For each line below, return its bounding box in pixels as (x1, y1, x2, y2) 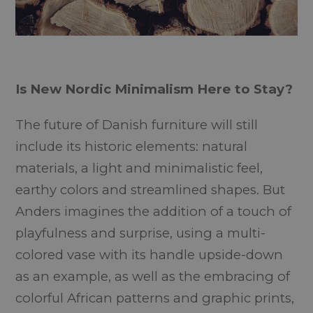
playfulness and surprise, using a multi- (15, 224, 266, 241)
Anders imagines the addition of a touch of (15, 203, 292, 219)
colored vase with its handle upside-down (15, 246, 284, 263)
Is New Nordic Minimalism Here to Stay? (15, 80, 293, 97)
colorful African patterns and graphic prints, (15, 289, 295, 306)
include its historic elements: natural (15, 138, 248, 154)
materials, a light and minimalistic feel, (15, 159, 263, 176)
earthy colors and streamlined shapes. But (15, 181, 286, 198)
